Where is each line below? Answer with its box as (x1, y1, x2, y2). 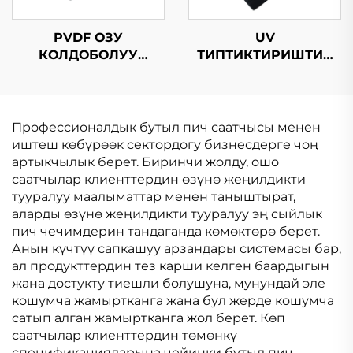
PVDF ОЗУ (54, 30, 123, 45)
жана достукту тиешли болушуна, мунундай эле (12, 276, 325, 291)
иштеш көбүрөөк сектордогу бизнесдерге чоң (12, 137, 318, 152)
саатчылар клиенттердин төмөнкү (12, 328, 237, 343)
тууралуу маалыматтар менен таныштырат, (12, 189, 295, 204)
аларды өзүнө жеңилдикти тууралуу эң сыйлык (12, 206, 322, 221)
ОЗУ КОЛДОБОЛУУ (199, 65, 331, 80)
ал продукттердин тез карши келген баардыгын (12, 258, 329, 273)
